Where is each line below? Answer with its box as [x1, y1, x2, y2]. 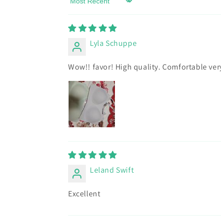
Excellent [68, 188, 101, 199]
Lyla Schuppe [90, 38, 137, 48]
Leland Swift [90, 165, 134, 175]
